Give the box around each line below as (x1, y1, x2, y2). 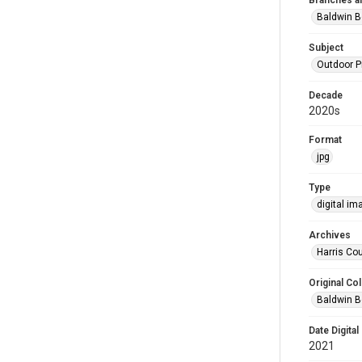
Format (309, 134, 342, 145)
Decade (309, 90, 343, 101)
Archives (309, 229, 351, 241)
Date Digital (309, 325, 359, 336)
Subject (309, 42, 343, 53)
